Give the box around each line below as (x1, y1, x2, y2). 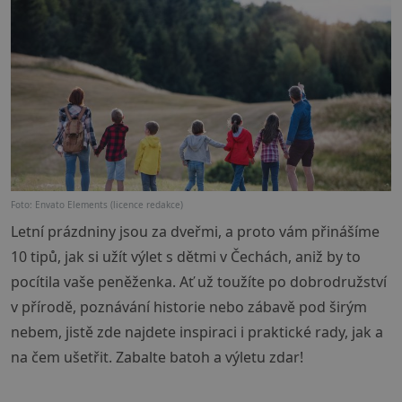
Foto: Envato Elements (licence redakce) (11, 198, 183, 212)
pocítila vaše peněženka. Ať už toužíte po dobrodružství (11, 272, 387, 293)
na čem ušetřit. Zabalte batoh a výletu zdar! (11, 347, 303, 368)
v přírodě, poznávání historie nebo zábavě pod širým (11, 297, 367, 318)
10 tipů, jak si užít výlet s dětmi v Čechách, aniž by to (11, 247, 361, 267)
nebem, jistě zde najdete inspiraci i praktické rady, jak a (11, 322, 383, 343)
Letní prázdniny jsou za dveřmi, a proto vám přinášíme (11, 222, 380, 242)
